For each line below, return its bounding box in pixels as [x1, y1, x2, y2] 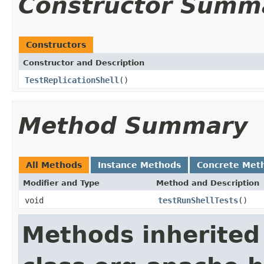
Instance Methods [98, 160, 181, 170]
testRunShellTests [158, 195, 238, 205]
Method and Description [156, 178, 259, 187]
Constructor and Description [23, 58, 144, 67]
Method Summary [18, 112, 247, 139]
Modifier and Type [23, 178, 100, 187]
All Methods [26, 160, 82, 170]
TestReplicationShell [25, 75, 119, 85]
